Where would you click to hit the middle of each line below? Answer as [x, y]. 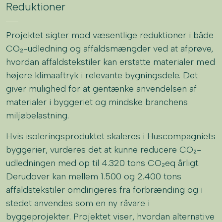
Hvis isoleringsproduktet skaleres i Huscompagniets [111, 136]
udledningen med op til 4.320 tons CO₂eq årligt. [103, 163]
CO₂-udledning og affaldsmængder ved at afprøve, [110, 48]
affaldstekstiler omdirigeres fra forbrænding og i [105, 190]
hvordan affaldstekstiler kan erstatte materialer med [111, 62]
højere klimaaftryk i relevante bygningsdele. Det [102, 75]
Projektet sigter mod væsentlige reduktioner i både [110, 35]
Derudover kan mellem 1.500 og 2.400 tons [94, 176]
